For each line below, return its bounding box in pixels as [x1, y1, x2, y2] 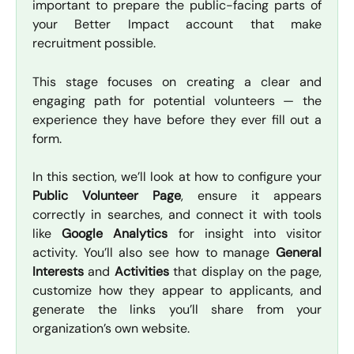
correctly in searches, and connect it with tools [32, 206, 322, 224]
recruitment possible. [32, 35, 156, 52]
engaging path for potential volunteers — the [32, 92, 322, 109]
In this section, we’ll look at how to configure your [32, 168, 322, 186]
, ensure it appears [181, 187, 322, 205]
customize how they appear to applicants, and [32, 282, 322, 299]
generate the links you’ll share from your [32, 301, 322, 318]
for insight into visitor [168, 225, 322, 243]
